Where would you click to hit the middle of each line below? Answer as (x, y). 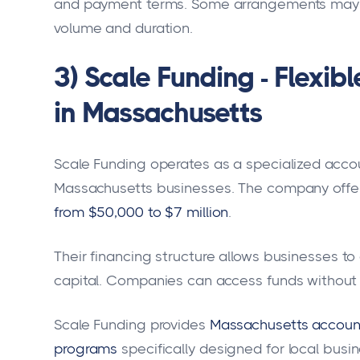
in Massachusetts (158, 113)
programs (86, 348)
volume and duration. (123, 29)
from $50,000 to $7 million (141, 212)
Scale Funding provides (130, 324)
